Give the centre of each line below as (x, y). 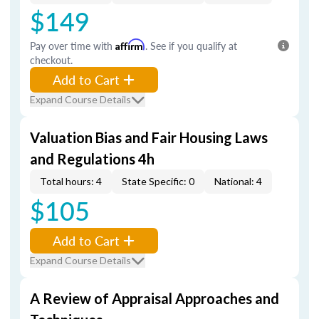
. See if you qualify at (191, 46)
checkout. (51, 60)
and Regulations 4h (92, 159)
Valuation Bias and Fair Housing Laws (149, 137)
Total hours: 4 (71, 181)
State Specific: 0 (158, 181)
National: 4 (238, 181)
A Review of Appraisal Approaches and (155, 298)
